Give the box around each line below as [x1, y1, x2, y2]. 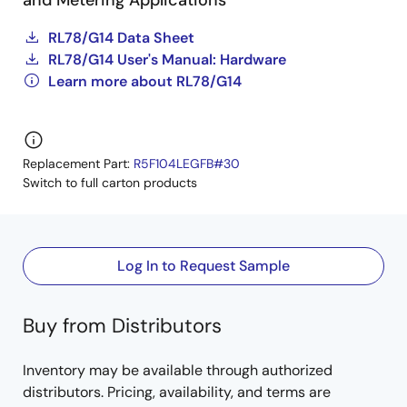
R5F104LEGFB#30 [134, 155, 240, 172]
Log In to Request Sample [117, 256, 290, 275]
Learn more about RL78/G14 [48, 72, 242, 91]
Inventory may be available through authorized [23, 361, 333, 380]
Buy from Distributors [23, 313, 222, 339]
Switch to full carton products [23, 174, 197, 191]
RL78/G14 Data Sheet [48, 28, 194, 47]
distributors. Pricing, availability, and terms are [23, 382, 331, 402]
